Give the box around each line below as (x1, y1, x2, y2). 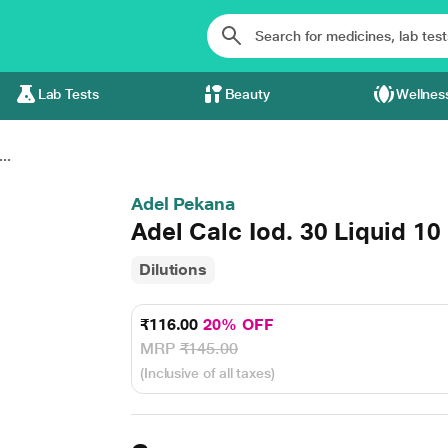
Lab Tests (37, 86, 99, 102)
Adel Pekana (130, 193, 235, 214)
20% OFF (203, 315, 274, 334)
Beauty (224, 86, 271, 102)
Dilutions (138, 260, 208, 279)
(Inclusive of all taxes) (139, 365, 275, 381)
